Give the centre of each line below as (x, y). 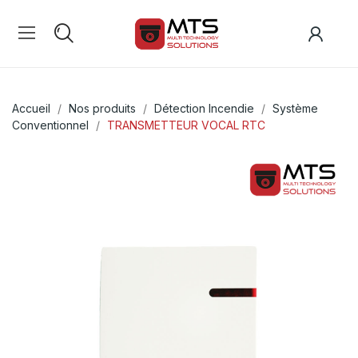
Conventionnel (50, 125)
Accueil (31, 109)
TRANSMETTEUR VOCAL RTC (186, 125)
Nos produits (102, 109)
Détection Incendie (204, 109)
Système (295, 109)
